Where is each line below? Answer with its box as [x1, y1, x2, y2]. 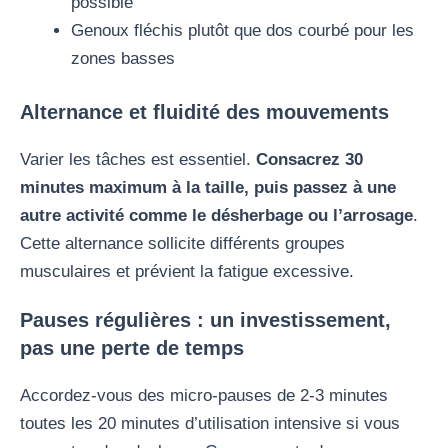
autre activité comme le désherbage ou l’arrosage [20, 206, 413, 225]
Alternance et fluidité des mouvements [20, 101, 389, 124]
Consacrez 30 [256, 150, 363, 169]
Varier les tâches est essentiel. [20, 150, 256, 169]
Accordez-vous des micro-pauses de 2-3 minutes [20, 385, 388, 405]
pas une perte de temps [20, 336, 244, 359]
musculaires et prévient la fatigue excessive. [20, 262, 354, 281]
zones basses [71, 48, 175, 68]
